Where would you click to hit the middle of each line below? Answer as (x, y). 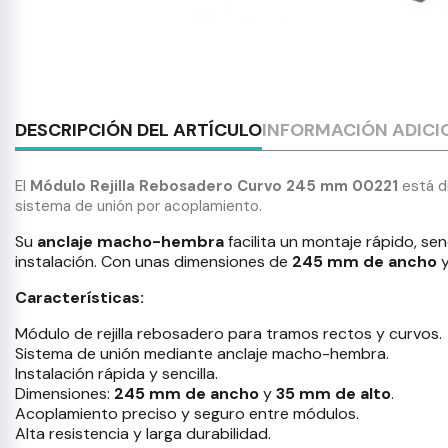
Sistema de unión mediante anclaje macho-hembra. (202, 353)
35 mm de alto (333, 393)
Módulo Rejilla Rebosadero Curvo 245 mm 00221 (214, 186)
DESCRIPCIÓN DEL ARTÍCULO (138, 130)
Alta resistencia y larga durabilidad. (143, 433)
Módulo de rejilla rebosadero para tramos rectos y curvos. (228, 333)
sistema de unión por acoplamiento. (138, 206)
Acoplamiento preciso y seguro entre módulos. (187, 413)
